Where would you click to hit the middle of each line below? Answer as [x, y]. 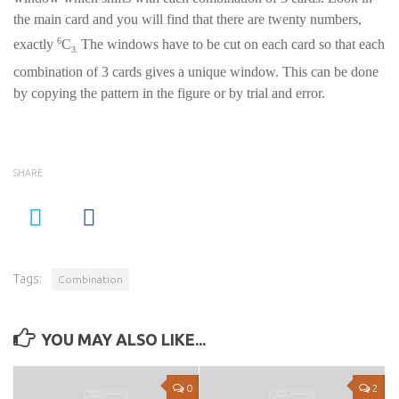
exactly [35, 45]
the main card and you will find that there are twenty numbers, [187, 19]
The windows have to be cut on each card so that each [233, 45]
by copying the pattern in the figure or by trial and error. [169, 93]
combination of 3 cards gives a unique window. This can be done [196, 71]
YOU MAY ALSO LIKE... [123, 339]
